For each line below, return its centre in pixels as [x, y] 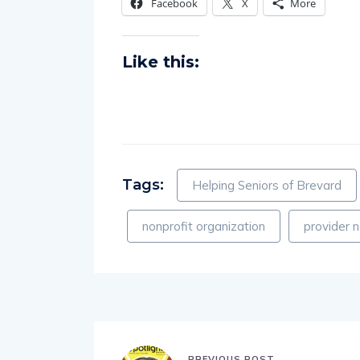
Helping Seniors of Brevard [267, 186]
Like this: [161, 62]
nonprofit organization [204, 227]
